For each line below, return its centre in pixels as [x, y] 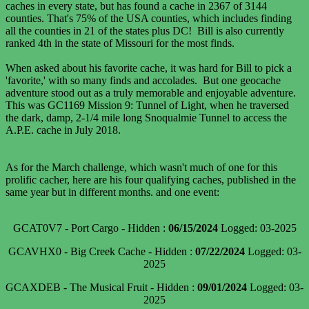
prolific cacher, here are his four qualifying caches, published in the [151, 180]
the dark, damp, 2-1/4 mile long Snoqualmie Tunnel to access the [146, 118]
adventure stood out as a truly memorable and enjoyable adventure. [151, 93]
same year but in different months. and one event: [112, 192]
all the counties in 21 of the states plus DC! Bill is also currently [145, 31]
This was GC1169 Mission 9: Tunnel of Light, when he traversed [147, 106]
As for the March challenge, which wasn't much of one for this [141, 168]
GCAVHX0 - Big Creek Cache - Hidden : [101, 252]
